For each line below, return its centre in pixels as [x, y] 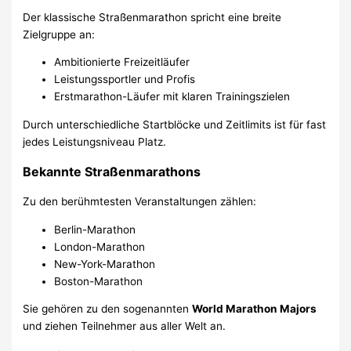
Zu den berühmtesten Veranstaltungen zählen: [140, 202]
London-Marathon [100, 246]
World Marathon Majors [255, 309]
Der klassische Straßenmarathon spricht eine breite [152, 17]
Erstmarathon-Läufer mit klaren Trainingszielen [172, 97]
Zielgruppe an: [59, 34]
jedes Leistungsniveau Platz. [95, 142]
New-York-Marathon [105, 264]
